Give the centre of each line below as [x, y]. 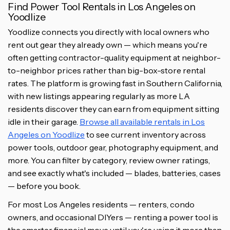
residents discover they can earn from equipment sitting [113, 109]
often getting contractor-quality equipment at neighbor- [114, 57]
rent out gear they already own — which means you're [108, 44]
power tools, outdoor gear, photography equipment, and [113, 147]
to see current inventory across [145, 134]
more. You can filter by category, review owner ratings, [109, 160]
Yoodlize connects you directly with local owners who [109, 32]
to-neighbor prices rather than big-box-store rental [107, 70]
